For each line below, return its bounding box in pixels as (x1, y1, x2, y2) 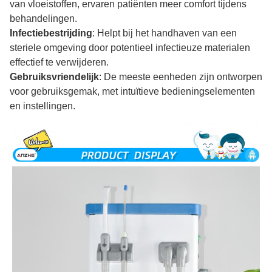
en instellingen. (10, 100, 75, 111)
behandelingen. (10, 13, 77, 24)
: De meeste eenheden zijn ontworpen (99, 71, 262, 82)
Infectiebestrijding (10, 27, 92, 38)
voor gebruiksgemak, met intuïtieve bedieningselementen (10, 86, 255, 97)
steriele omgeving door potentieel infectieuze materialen (10, 42, 250, 53)
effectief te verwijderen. (10, 56, 109, 67)
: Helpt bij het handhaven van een (92, 27, 237, 38)
